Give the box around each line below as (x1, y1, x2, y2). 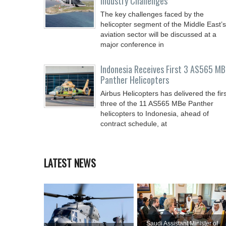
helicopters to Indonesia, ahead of (100, 109, 209, 118)
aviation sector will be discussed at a (100, 30, 216, 38)
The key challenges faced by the (100, 10, 204, 18)
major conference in (100, 40, 164, 48)
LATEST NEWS (44, 155, 96, 171)
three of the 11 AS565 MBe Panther (100, 99, 213, 107)
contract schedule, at (100, 120, 167, 128)
